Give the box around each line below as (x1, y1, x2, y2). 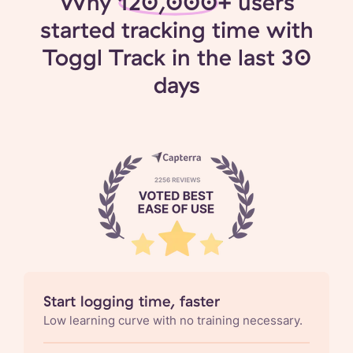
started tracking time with (39, 14, 314, 43)
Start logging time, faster (43, 291, 220, 310)
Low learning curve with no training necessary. (43, 312, 303, 328)
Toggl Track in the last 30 (42, 42, 311, 71)
